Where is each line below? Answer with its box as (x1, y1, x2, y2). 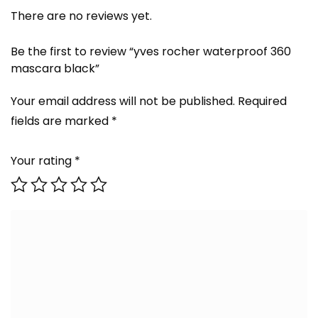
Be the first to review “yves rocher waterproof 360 (11, 43, 291, 60)
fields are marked (11, 113, 111, 129)
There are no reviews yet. (11, 8, 152, 24)
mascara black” (11, 60, 99, 77)
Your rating (11, 153, 75, 169)
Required (238, 93, 287, 109)
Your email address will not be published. (11, 93, 235, 109)
